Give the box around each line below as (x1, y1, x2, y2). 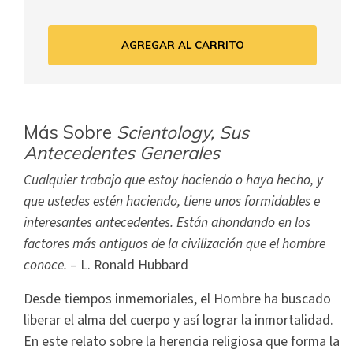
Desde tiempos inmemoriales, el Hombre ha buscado (24, 289, 331, 310)
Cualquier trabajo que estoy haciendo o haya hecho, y (24, 170, 323, 191)
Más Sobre (24, 121, 117, 144)
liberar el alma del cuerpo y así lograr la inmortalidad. (24, 310, 333, 331)
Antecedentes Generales (24, 141, 220, 165)
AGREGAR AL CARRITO (121, 38, 244, 51)
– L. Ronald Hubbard (70, 255, 188, 276)
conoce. (24, 255, 70, 276)
